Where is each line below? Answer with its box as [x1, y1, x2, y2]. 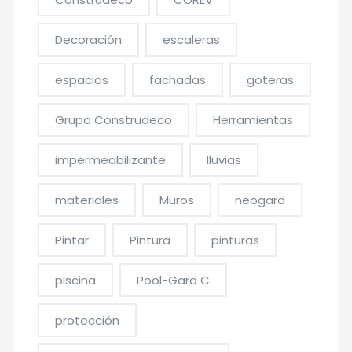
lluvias [207, 152, 241, 168]
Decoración [55, 31, 122, 48]
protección [55, 312, 119, 328]
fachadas [149, 71, 206, 88]
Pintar [55, 232, 89, 248]
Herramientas [213, 112, 293, 128]
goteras [247, 71, 294, 88]
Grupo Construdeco [55, 112, 172, 128]
